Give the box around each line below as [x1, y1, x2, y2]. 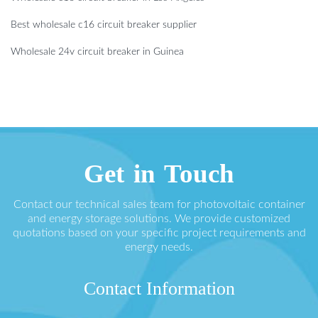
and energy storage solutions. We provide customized [28, 213, 290, 225]
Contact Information [83, 278, 235, 300]
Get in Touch [84, 159, 234, 189]
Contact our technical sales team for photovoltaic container [13, 199, 305, 211]
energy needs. [125, 241, 193, 253]
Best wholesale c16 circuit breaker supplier [11, 20, 197, 31]
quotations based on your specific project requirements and [12, 227, 306, 239]
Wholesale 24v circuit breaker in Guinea [11, 47, 184, 57]
